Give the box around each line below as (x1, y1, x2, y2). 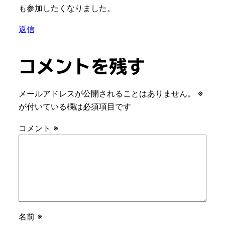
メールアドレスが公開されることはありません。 (18, 88, 195, 99)
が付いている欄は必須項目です (18, 101, 131, 112)
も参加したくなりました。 (18, 3, 115, 13)
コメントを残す (18, 57, 145, 75)
